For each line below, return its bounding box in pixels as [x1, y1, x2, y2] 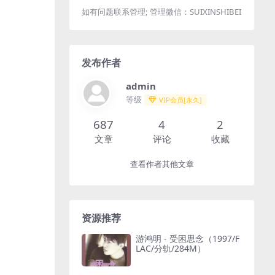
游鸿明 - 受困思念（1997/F [136, 232, 239, 244]
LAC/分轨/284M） [136, 242, 206, 254]
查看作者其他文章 [130, 159, 194, 169]
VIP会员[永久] [159, 95, 203, 105]
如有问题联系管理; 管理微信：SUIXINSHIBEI [82, 6, 241, 17]
